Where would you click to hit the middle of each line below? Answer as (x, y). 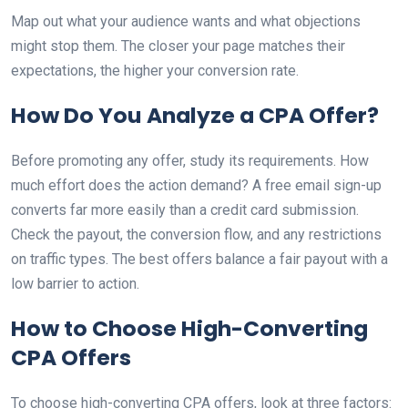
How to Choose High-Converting (189, 328)
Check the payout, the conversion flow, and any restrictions (196, 235)
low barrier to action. (75, 284)
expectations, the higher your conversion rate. (155, 71)
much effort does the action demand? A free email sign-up (196, 185)
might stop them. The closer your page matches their (178, 46)
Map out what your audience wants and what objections (186, 21)
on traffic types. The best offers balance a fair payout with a (199, 259)
